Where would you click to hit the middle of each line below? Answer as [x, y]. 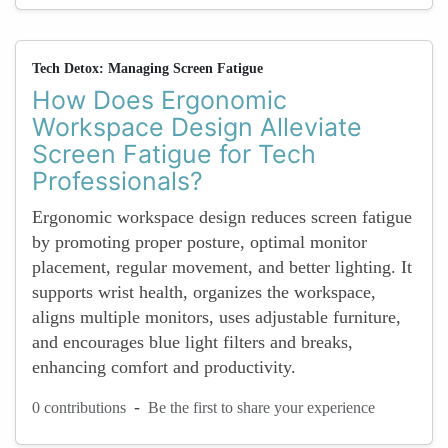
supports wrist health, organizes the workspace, [204, 292]
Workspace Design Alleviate [197, 127]
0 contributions [79, 407]
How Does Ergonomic [159, 100]
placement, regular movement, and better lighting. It [222, 267]
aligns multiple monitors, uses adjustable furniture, [216, 317]
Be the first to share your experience [261, 407]
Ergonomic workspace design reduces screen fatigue [222, 217]
